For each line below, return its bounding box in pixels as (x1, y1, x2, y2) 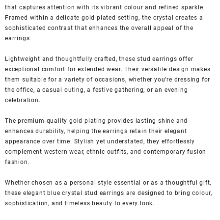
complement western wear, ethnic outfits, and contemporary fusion (5, 148, 207, 155)
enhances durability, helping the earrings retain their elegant (5, 127, 187, 135)
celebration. (5, 96, 41, 104)
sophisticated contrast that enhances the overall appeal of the (5, 24, 193, 31)
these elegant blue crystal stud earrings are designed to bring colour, (5, 189, 212, 196)
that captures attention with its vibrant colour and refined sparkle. (5, 3, 205, 11)
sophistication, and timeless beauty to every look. (5, 199, 155, 207)
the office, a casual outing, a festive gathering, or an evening (5, 86, 188, 93)
